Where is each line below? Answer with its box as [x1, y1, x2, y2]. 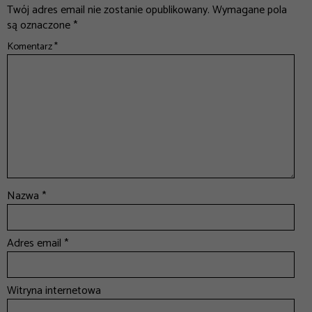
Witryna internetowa [7, 281, 101, 300]
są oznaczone [7, 15, 73, 35]
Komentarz [7, 38, 54, 55]
